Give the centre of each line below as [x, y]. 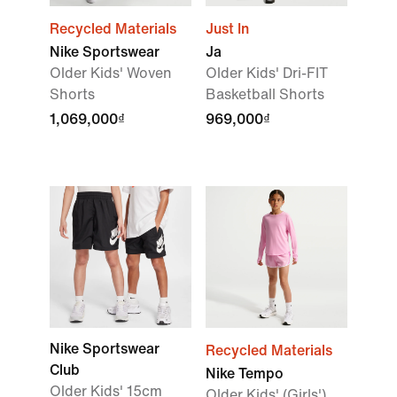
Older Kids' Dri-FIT [267, 73]
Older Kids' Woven [111, 73]
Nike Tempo [245, 374]
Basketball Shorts [265, 94]
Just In [227, 29]
